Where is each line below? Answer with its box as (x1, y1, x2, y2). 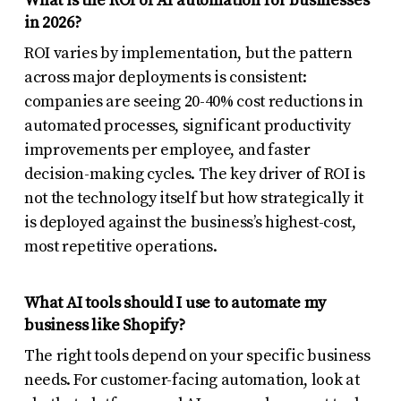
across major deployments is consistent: (23, 66, 307, 88)
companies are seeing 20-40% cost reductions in (23, 90, 363, 112)
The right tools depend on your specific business (23, 345, 371, 366)
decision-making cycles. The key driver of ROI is (23, 163, 365, 184)
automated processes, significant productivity (23, 115, 351, 136)
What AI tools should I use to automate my (23, 292, 326, 313)
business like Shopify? (23, 314, 185, 336)
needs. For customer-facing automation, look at (23, 369, 360, 390)
